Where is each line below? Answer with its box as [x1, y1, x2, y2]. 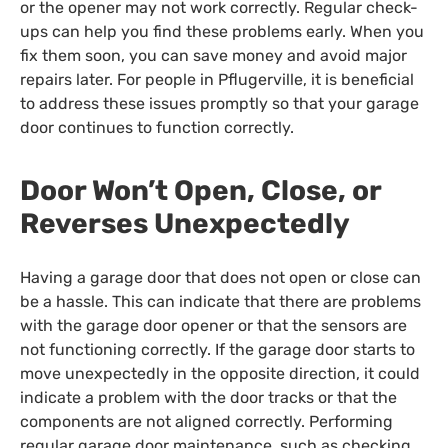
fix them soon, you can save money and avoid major [20, 45, 407, 65]
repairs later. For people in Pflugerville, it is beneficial [20, 69, 414, 89]
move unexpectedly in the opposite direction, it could [20, 364, 420, 384]
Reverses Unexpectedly [20, 207, 350, 241]
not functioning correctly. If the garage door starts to [20, 340, 415, 360]
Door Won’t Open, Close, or [20, 174, 381, 208]
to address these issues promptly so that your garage [20, 93, 419, 113]
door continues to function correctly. [20, 117, 294, 137]
